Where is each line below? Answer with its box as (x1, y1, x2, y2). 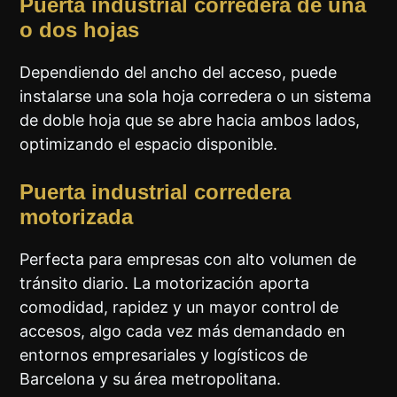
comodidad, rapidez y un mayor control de (19, 298, 339, 317)
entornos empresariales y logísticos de (19, 346, 308, 365)
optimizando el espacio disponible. (19, 135, 278, 154)
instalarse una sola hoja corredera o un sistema (19, 87, 372, 106)
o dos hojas (19, 18, 140, 43)
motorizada (19, 205, 134, 230)
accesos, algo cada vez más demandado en (19, 322, 346, 341)
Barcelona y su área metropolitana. (19, 370, 282, 389)
